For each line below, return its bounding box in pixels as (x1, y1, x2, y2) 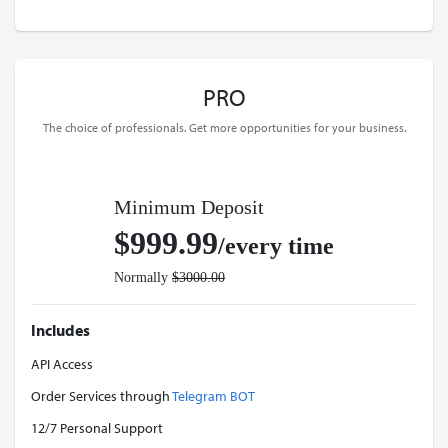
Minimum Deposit (114, 196, 264, 218)
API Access (31, 354, 93, 373)
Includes (31, 320, 90, 340)
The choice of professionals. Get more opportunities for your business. (42, 120, 406, 135)
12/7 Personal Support (31, 418, 163, 437)
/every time (218, 233, 334, 259)
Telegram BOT (172, 386, 255, 405)
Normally (114, 269, 172, 285)
